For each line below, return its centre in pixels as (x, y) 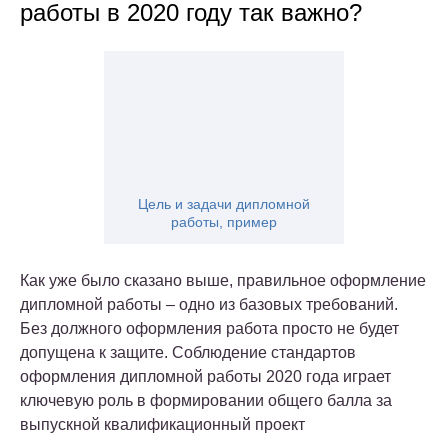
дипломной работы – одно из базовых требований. (209, 305)
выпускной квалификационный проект (162, 425)
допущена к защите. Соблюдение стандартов (188, 353)
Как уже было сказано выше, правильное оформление (223, 281)
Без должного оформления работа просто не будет (209, 329)
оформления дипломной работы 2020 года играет (205, 377)
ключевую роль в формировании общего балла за (206, 401)
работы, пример (224, 222)
